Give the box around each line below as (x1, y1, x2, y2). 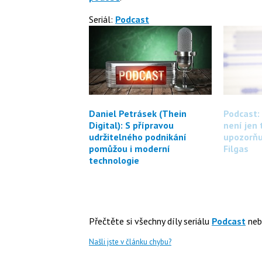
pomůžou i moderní (89, 143, 170, 155)
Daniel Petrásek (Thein (89, 108, 187, 120)
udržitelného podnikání (89, 131, 187, 143)
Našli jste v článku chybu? (89, 236, 171, 247)
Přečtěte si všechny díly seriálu (89, 215, 212, 227)
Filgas (223, 143, 249, 155)
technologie (89, 154, 139, 167)
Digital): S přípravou (89, 119, 174, 132)
